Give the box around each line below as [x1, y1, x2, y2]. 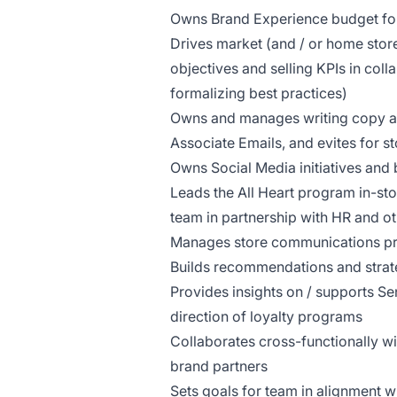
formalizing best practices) [170, 84, 347, 102]
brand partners [170, 357, 268, 375]
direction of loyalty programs [170, 307, 362, 325]
